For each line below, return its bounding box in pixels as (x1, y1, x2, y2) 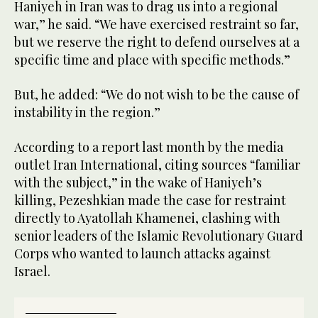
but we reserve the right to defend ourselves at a (14, 33, 300, 50)
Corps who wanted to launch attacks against (14, 244, 270, 262)
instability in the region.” (14, 103, 160, 121)
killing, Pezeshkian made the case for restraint (14, 191, 286, 209)
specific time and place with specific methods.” (14, 50, 290, 68)
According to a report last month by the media (14, 138, 283, 155)
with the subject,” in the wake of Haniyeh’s (14, 173, 262, 191)
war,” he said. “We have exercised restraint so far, (14, 15, 299, 33)
